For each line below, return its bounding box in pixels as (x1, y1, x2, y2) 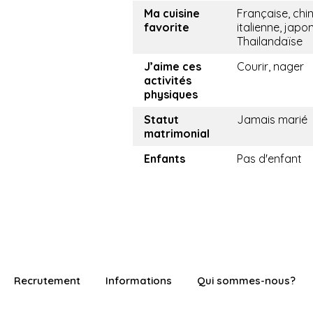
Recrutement (14, 274, 80, 288)
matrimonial (144, 126, 210, 141)
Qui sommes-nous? (197, 274, 296, 288)
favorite (144, 20, 189, 35)
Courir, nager (237, 59, 304, 74)
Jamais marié (237, 112, 307, 127)
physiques (144, 87, 198, 102)
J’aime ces (144, 59, 201, 74)
